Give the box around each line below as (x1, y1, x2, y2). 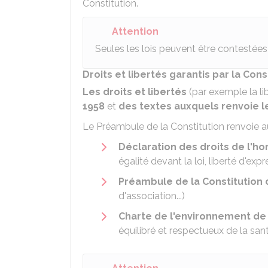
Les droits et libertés (83, 86, 189, 98)
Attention (112, 26, 159, 37)
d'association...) (118, 190, 185, 202)
